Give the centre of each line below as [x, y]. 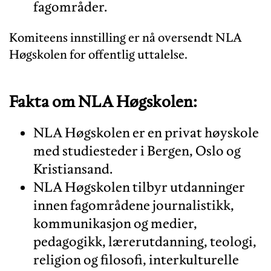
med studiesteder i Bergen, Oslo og [137, 150]
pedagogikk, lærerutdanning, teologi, [145, 241]
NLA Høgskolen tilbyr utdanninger [139, 187]
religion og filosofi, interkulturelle [136, 259]
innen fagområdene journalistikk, [134, 205]
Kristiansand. [73, 168]
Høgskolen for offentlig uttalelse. [100, 54]
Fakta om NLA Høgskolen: [103, 101]
